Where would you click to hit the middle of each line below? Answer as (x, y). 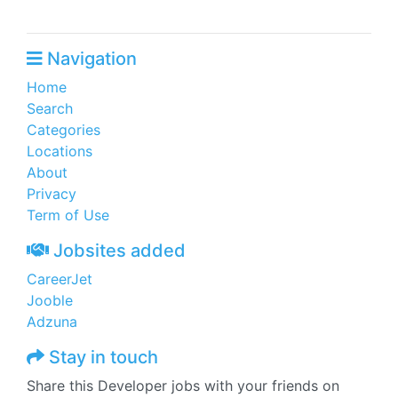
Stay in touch (101, 357)
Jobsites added (117, 251)
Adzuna (52, 322)
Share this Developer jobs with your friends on (183, 386)
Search (50, 108)
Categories (64, 130)
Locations (60, 151)
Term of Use (68, 215)
